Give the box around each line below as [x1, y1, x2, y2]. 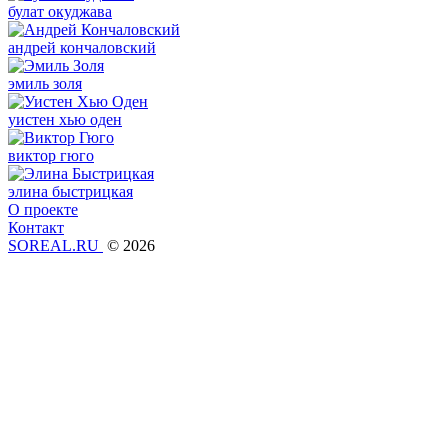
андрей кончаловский [8, 39, 156, 56]
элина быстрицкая [8, 183, 133, 200]
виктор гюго [8, 147, 94, 164]
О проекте [8, 201, 78, 218]
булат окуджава [8, 3, 112, 20]
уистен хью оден [8, 111, 122, 128]
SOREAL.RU [8, 237, 103, 254]
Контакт [8, 219, 64, 236]
